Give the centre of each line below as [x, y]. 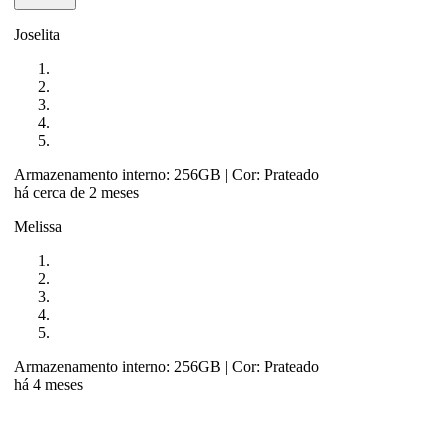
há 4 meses [48, 384]
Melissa [38, 226]
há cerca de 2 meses [76, 192]
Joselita [37, 34]
